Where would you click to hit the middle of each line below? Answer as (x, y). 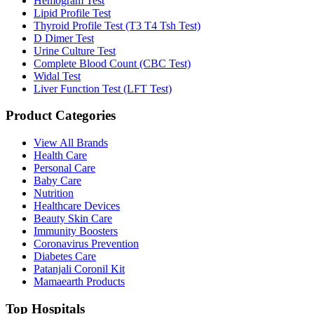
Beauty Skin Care (73, 219)
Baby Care (57, 181)
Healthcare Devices (77, 206)
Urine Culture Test (75, 50)
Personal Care (64, 168)
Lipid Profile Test (72, 13)
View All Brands (71, 143)
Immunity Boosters (76, 231)
